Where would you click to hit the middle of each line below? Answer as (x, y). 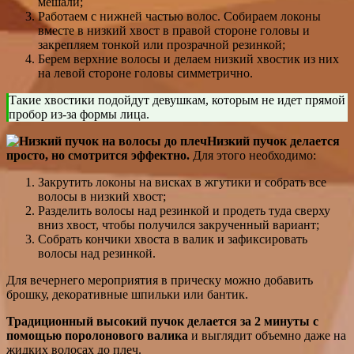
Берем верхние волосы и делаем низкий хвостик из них (188, 58)
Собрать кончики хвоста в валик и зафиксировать (173, 239)
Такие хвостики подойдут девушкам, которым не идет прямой (177, 100)
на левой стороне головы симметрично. (145, 73)
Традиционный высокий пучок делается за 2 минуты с (162, 321)
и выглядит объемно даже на (267, 335)
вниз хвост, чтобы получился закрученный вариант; (179, 224)
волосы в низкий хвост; (102, 196)
